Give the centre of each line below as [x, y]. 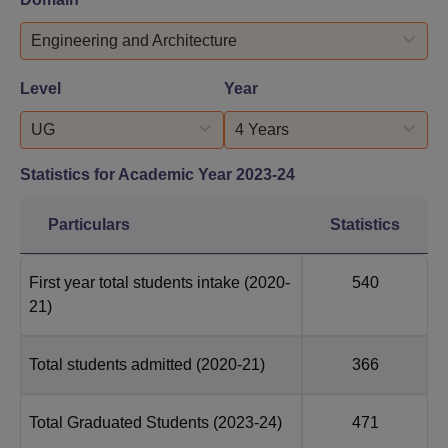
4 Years [262, 129]
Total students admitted [110, 364]
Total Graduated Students [119, 422]
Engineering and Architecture [134, 40]
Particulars [89, 224]
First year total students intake [134, 282]
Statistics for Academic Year [128, 174]
